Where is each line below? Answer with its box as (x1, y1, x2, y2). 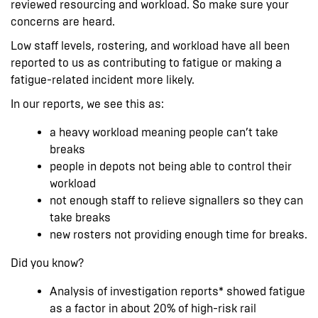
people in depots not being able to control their (50, 159, 292, 173)
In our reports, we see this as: (11, 97, 164, 111)
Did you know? (11, 256, 84, 270)
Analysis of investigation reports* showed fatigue (50, 284, 305, 298)
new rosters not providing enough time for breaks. (50, 227, 307, 241)
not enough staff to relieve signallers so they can (50, 193, 303, 207)
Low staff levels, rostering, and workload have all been (11, 38, 290, 53)
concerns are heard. (11, 14, 115, 28)
